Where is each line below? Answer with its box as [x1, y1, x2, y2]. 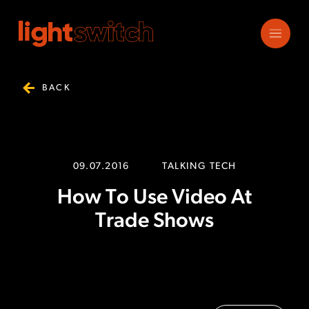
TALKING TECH [162, 161, 237, 172]
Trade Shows [95, 210, 214, 232]
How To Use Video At [57, 187, 252, 209]
